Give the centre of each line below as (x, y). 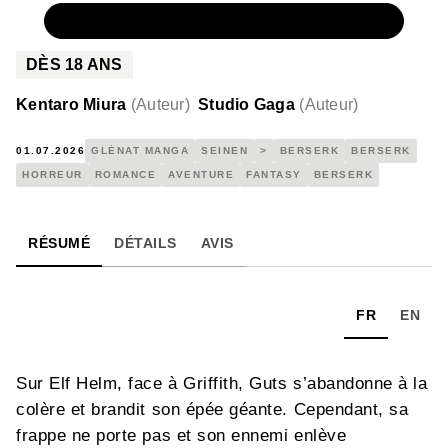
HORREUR (52, 174)
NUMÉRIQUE (133, 20)
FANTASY (274, 174)
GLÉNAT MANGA (140, 150)
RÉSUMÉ (59, 242)
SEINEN (224, 150)
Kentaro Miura (71, 104)
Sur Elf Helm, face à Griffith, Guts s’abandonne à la (222, 383)
